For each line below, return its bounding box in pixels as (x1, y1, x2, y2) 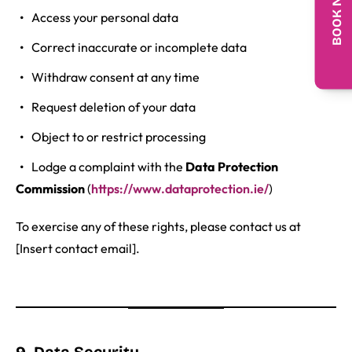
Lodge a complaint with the (31, 159, 185, 175)
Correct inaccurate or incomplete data (31, 39, 247, 56)
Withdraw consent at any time (31, 69, 200, 86)
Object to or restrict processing (31, 129, 206, 145)
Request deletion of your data (31, 99, 196, 115)
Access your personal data (31, 9, 178, 26)
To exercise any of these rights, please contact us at (16, 218, 301, 235)
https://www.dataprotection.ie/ (91, 181, 269, 197)
